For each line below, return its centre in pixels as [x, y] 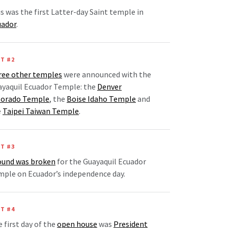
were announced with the [107, 75]
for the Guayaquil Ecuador [101, 162]
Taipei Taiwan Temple [41, 111]
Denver [109, 87]
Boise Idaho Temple [101, 99]
